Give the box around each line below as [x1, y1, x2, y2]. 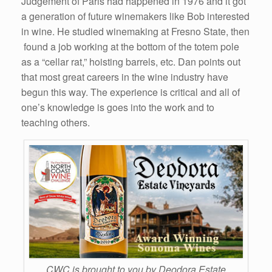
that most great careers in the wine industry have [21, 69, 228, 84]
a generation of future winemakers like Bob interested [21, 8, 250, 23]
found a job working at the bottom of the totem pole [21, 39, 239, 53]
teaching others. [21, 115, 90, 129]
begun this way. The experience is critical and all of [21, 84, 240, 99]
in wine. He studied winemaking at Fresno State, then [21, 24, 250, 38]
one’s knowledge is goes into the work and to [21, 100, 214, 114]
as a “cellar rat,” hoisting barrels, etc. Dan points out [21, 54, 240, 69]
